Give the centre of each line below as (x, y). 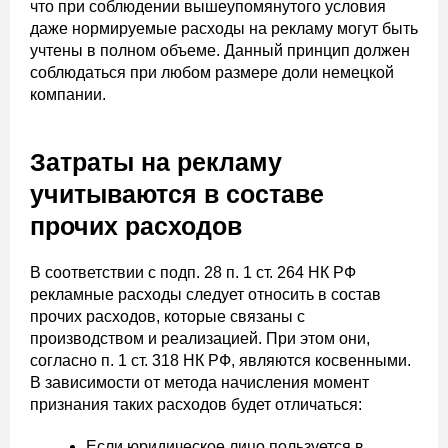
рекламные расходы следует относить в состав (205, 295)
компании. (68, 95)
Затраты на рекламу (156, 162)
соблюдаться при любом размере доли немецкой (212, 73)
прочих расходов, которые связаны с (167, 317)
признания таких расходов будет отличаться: (196, 405)
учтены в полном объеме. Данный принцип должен (220, 51)
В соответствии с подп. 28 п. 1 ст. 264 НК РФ (193, 273)
